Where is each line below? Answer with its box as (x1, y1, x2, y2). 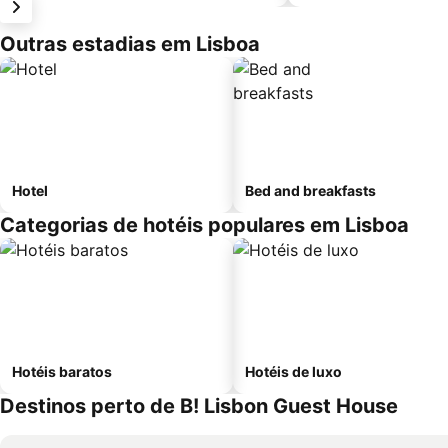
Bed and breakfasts (245, 182, 376, 199)
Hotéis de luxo (245, 363, 342, 380)
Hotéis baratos (12, 363, 112, 380)
